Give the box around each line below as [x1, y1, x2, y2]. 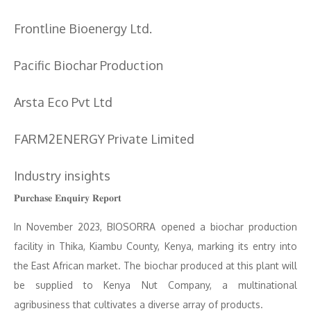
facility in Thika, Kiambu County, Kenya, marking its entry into [14, 240, 297, 252]
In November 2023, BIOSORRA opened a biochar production [14, 221, 297, 233]
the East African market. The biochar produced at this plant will [14, 260, 297, 271]
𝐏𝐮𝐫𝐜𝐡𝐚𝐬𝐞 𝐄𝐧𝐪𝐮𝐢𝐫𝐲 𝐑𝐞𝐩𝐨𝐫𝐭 [14, 192, 121, 203]
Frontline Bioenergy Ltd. [14, 21, 152, 36]
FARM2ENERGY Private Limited [14, 131, 194, 146]
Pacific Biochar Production [14, 58, 163, 73]
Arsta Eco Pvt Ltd [14, 94, 112, 110]
